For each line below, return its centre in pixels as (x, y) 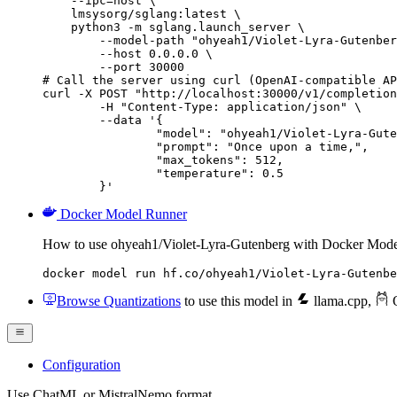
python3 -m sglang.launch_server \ (174, 27)
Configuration (82, 364)
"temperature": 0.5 (99, 173)
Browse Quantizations (119, 300)
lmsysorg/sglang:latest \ (142, 13)
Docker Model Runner (124, 214)
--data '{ (71, 120)
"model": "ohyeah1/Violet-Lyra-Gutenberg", (99, 133)
